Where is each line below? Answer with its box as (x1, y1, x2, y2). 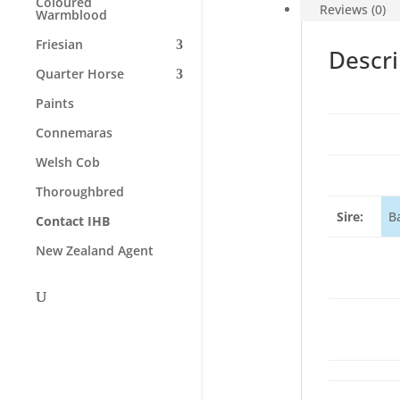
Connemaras (36, 124, 112, 141)
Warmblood (36, 6, 107, 23)
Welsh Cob (36, 154, 100, 171)
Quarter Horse (36, 65, 124, 82)
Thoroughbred (36, 183, 124, 200)
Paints (36, 95, 74, 112)
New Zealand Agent (36, 242, 154, 259)
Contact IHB (36, 212, 110, 229)
